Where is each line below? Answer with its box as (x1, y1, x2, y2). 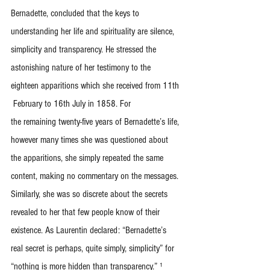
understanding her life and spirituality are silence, (11, 26, 177, 37)
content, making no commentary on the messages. (11, 171, 181, 181)
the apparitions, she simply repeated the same (11, 152, 166, 163)
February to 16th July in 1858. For (11, 98, 131, 109)
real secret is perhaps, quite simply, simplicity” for (11, 243, 177, 254)
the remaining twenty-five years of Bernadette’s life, (11, 116, 181, 127)
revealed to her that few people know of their (11, 207, 162, 218)
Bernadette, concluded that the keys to (11, 8, 142, 19)
